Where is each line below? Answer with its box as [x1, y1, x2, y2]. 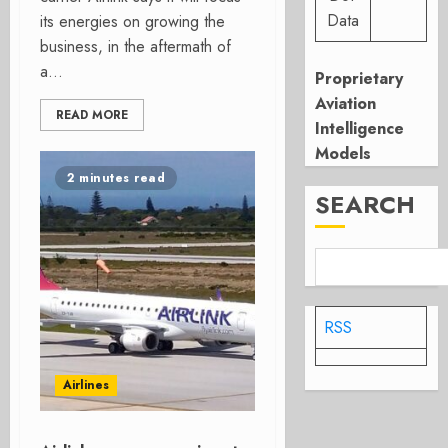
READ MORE [56, 106, 128, 124]
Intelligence [315, 117, 405, 140]
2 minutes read [67, 169, 165, 187]
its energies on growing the [40, 10, 225, 33]
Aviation [315, 92, 377, 115]
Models [315, 142, 372, 165]
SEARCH [315, 187, 416, 222]
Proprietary [315, 67, 404, 90]
